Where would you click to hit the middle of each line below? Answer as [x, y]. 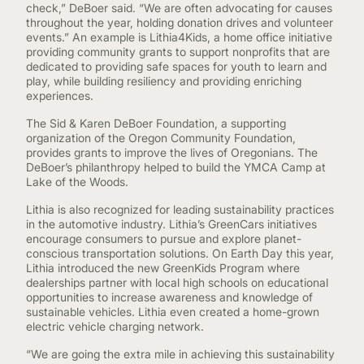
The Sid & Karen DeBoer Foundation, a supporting [156, 123]
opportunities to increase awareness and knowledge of [169, 297]
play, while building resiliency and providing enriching [164, 81]
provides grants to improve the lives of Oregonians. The [172, 152]
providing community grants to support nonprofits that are [178, 52]
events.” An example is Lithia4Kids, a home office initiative [179, 37]
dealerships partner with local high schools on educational [177, 282]
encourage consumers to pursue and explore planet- [164, 238]
